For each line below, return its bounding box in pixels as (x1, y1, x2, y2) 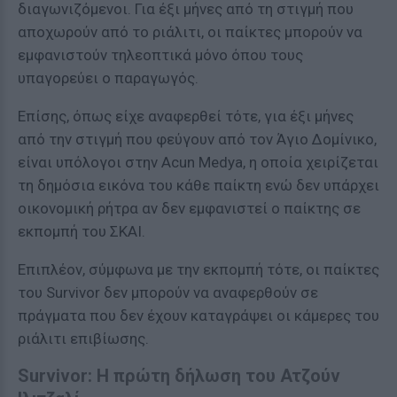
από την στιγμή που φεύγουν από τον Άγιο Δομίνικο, (18, 130, 377, 148)
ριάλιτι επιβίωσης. (18, 330, 149, 347)
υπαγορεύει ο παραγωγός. (18, 69, 198, 87)
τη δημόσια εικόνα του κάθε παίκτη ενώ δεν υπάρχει (18, 176, 379, 194)
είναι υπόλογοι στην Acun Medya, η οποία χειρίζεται (18, 153, 378, 171)
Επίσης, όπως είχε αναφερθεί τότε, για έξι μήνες (18, 107, 354, 125)
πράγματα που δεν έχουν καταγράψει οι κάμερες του (18, 307, 379, 324)
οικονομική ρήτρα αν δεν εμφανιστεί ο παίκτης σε (18, 199, 361, 217)
